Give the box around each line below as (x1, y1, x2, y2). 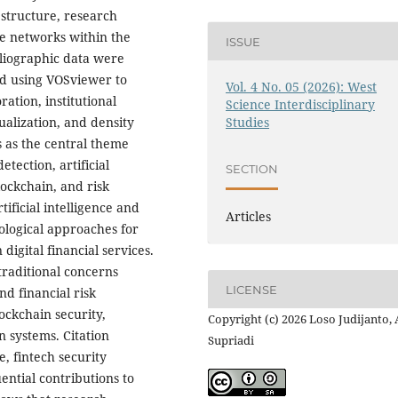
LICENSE (226, 282, 278, 297)
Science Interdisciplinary (226, 96, 376, 114)
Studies (226, 114, 270, 131)
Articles (226, 208, 272, 226)
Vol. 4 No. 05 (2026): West (226, 78, 378, 96)
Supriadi (208, 332, 254, 349)
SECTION (226, 161, 279, 176)
